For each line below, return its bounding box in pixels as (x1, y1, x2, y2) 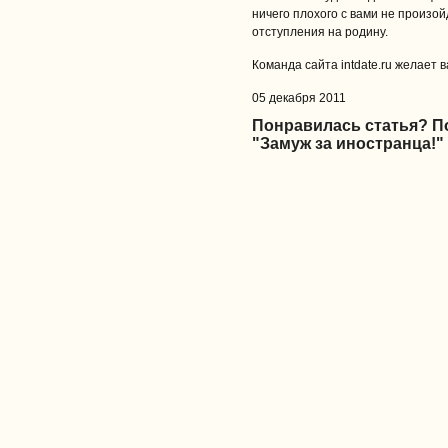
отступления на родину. (252, 25, 388, 39)
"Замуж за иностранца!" (252, 135, 444, 152)
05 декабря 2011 (252, 91, 346, 105)
